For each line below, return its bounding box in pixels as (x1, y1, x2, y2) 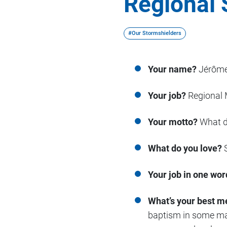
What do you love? (148, 143, 222, 154)
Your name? (148, 64, 197, 74)
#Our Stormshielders (128, 30, 181, 36)
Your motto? (148, 117, 198, 127)
